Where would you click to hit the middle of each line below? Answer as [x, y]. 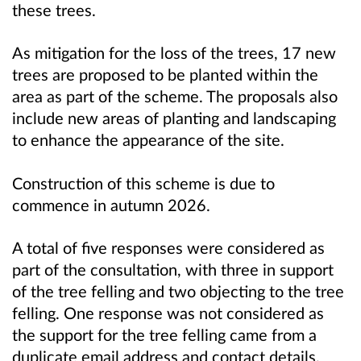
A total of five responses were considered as [168, 247]
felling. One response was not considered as [168, 312]
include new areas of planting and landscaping [174, 118]
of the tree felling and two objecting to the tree [178, 290]
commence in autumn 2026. [111, 204]
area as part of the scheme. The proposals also [175, 96]
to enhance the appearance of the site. [148, 140]
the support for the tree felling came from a [164, 334]
